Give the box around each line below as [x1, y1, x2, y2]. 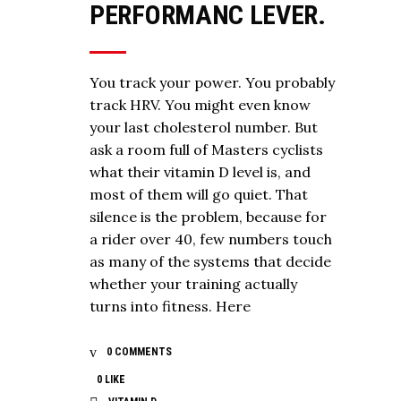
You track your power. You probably [90, 73, 335, 92]
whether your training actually [90, 275, 297, 294]
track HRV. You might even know [90, 96, 311, 115]
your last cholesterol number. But [90, 118, 318, 137]
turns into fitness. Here [90, 297, 251, 316]
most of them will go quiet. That [90, 185, 308, 204]
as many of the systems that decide [90, 252, 331, 271]
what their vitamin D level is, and [90, 163, 311, 182]
